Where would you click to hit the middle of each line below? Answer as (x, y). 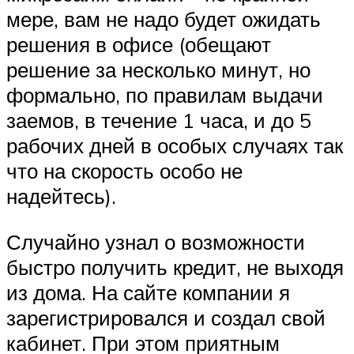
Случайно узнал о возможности (156, 241)
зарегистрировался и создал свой (166, 317)
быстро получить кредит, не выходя (175, 267)
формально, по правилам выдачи (165, 94)
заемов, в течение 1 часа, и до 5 (159, 120)
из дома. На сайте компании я (148, 292)
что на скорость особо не (124, 170)
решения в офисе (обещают (139, 44)
